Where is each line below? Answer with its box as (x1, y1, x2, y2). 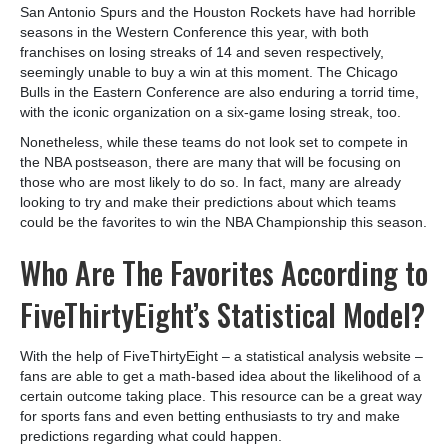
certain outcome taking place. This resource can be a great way (20, 387, 422, 404)
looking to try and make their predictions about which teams (20, 193, 396, 210)
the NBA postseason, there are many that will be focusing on (20, 153, 401, 170)
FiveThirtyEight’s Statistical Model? (20, 291, 425, 337)
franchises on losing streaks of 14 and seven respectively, (20, 43, 384, 60)
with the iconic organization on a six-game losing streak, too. (20, 103, 401, 120)
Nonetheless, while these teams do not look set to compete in (20, 133, 408, 150)
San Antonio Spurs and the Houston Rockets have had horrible (20, 3, 416, 20)
